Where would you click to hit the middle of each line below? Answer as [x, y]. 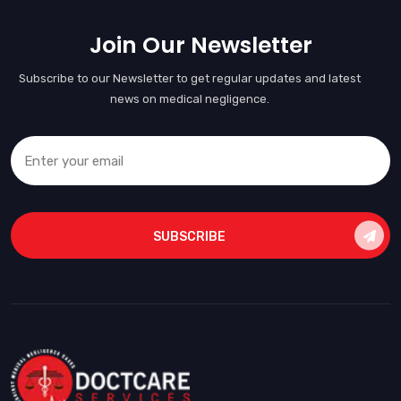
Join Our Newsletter [200, 46]
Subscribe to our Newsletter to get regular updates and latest [190, 79]
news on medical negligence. [190, 99]
